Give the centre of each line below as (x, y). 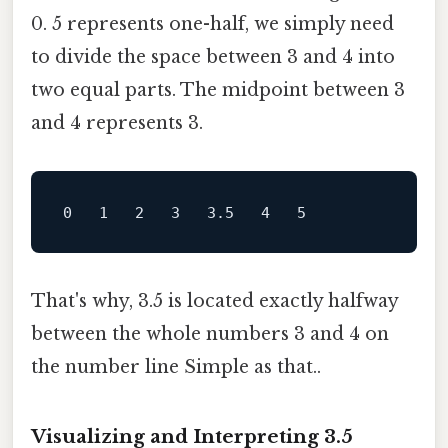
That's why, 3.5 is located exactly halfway (214, 300)
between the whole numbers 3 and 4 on (210, 333)
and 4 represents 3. (117, 122)
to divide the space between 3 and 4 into (213, 56)
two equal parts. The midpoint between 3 (218, 89)
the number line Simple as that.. (176, 366)
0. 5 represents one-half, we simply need (212, 23)
